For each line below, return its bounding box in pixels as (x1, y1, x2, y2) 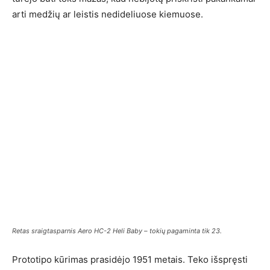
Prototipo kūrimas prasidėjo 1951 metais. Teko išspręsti (12, 254, 248, 265)
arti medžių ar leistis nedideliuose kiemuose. (12, 8, 203, 20)
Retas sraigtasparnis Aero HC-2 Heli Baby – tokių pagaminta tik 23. (12, 227, 222, 235)
